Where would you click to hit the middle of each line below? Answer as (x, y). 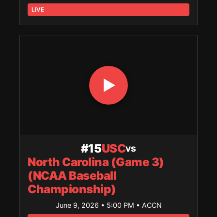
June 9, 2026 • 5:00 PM (96, 205)
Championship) (72, 189)
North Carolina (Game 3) (96, 162)
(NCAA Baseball (72, 175)
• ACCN (149, 205)
